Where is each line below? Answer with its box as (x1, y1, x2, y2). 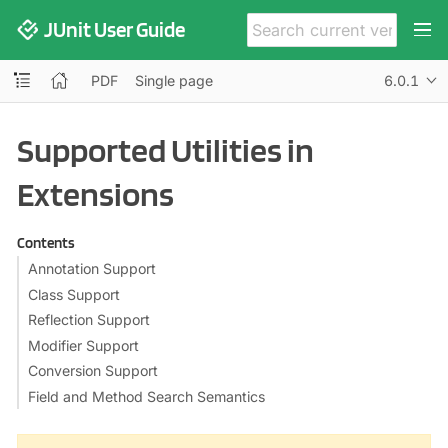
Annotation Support (27, 260, 156, 277)
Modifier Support (27, 336, 139, 354)
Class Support (27, 285, 120, 303)
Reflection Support (27, 311, 150, 328)
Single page (135, 71, 214, 89)
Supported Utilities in (17, 128, 314, 170)
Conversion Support (27, 362, 158, 379)
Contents (16, 232, 75, 252)
